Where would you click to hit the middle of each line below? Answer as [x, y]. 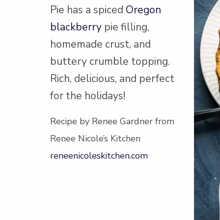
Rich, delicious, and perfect [112, 79]
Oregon [143, 10]
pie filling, [125, 27]
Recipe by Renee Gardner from [112, 121]
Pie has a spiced [88, 10]
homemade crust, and [100, 44]
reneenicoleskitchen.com [99, 156]
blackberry [76, 27]
